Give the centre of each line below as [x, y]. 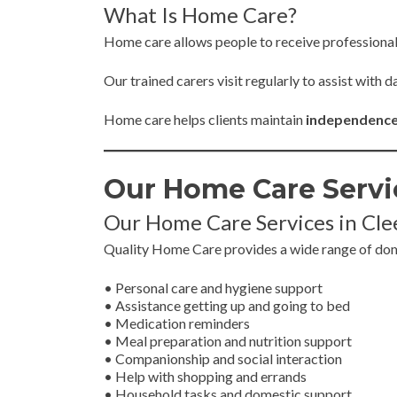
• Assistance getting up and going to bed [227, 305]
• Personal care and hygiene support [213, 288]
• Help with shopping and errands [205, 376]
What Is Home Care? [200, 15]
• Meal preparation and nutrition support [228, 341]
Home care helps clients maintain [205, 119]
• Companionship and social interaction [223, 358]
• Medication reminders [177, 323]
